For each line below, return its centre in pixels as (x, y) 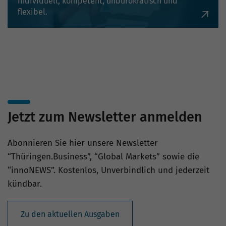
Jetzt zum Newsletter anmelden (105, 117)
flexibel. (33, 12)
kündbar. (25, 184)
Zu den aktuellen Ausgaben (70, 214)
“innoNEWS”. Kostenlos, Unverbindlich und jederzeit (108, 171)
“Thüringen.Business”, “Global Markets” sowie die (103, 157)
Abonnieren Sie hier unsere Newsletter (83, 143)
